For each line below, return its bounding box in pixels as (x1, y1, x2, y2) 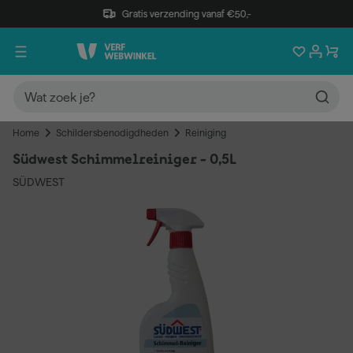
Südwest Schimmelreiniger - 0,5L (13, 153, 237, 167)
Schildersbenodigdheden (56, 128, 169, 138)
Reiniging (185, 128, 226, 138)
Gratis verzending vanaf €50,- (121, 8, 251, 19)
